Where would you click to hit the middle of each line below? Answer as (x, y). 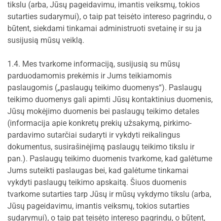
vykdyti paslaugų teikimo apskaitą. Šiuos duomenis (97, 182)
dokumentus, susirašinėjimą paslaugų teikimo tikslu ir (101, 147)
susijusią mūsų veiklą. (46, 40)
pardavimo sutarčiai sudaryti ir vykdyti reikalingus (94, 135)
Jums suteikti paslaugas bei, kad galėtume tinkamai (98, 170)
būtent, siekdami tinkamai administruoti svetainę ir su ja (105, 28)
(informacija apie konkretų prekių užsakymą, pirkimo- (99, 123)
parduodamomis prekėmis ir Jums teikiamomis (90, 76)
